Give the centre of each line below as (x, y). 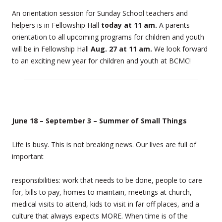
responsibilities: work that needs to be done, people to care (107, 180)
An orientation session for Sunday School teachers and (100, 13)
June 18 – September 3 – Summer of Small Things (99, 120)
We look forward (181, 49)
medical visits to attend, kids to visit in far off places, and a (106, 204)
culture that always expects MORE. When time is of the (100, 216)
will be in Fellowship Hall (51, 49)
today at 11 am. (130, 25)
